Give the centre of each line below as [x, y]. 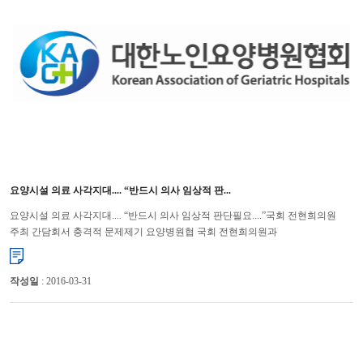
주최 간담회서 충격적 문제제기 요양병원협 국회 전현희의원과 [143, 232]
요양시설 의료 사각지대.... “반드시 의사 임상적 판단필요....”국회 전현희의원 [173, 216]
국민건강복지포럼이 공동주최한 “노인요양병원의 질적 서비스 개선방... [162, 248]
